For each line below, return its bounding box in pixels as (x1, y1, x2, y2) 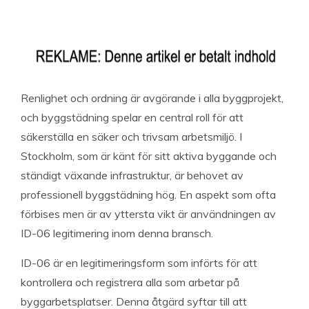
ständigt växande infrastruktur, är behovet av (21, 168, 243, 182)
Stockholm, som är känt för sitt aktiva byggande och (21, 149, 277, 163)
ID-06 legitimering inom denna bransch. (21, 226, 213, 240)
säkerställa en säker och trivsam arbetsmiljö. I (21, 130, 242, 143)
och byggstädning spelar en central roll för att (21, 110, 243, 124)
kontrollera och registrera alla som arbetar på (21, 275, 239, 289)
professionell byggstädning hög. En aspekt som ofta (21, 188, 276, 201)
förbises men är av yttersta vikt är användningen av (21, 207, 276, 221)
